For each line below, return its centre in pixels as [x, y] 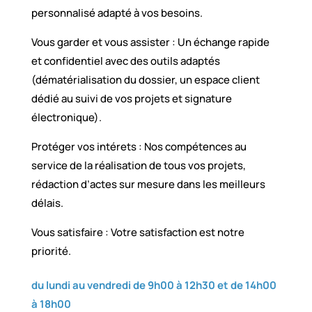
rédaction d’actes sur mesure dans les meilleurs [148, 184]
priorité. [52, 251]
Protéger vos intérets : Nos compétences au [139, 146]
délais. [47, 203]
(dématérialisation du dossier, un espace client [145, 79]
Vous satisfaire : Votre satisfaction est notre [138, 232]
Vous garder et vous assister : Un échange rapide [150, 42]
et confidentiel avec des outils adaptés [125, 61]
